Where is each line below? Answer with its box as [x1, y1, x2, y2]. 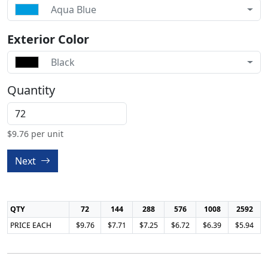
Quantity [7, 82, 55, 98]
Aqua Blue [51, 3, 96, 16]
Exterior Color [7, 31, 89, 47]
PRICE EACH [10, 220, 51, 230]
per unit [29, 128, 63, 139]
